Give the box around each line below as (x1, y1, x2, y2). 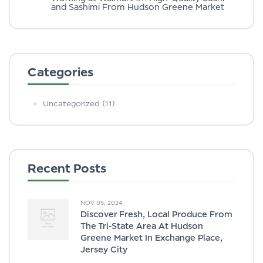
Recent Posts (28, 161, 106, 176)
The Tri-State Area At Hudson (80, 221, 203, 231)
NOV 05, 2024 (80, 199, 122, 206)
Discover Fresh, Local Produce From (80, 209, 232, 219)
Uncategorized (43, 99, 100, 108)
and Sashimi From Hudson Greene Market (51, 2, 224, 12)
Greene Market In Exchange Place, (80, 232, 222, 242)
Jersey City (80, 244, 127, 254)
